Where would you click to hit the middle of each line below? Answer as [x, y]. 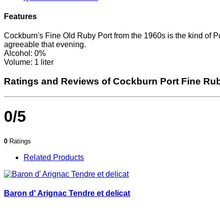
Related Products [54, 157]
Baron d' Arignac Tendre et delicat [67, 193]
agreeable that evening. [45, 45]
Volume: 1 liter [30, 62]
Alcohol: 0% [25, 54]
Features [20, 17]
